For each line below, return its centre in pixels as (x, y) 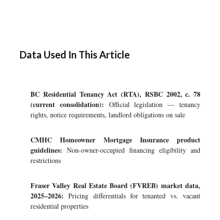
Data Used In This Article (75, 55)
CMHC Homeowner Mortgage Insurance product (115, 140)
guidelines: (46, 150)
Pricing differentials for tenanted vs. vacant (132, 196)
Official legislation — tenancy (152, 104)
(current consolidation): (67, 104)
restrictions (46, 160)
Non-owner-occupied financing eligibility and (131, 150)
